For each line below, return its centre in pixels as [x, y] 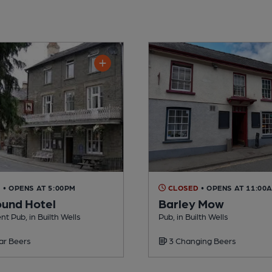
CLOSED [182, 187]
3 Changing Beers [202, 240]
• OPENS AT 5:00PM [39, 187]
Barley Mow [191, 203]
